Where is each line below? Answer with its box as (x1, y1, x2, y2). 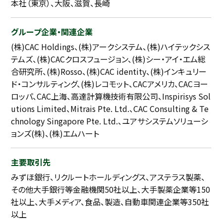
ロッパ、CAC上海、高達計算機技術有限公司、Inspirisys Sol (11, 90, 211, 103)
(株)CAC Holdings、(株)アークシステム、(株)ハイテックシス (11, 41, 211, 53)
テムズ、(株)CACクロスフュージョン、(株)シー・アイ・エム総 (11, 53, 206, 65)
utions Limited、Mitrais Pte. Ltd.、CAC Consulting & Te (11, 103, 209, 115)
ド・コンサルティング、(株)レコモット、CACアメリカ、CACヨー (11, 78, 209, 90)
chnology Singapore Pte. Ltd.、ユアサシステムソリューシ (11, 115, 209, 127)
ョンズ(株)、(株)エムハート (11, 127, 100, 140)
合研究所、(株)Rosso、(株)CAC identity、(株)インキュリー (11, 65, 207, 78)
